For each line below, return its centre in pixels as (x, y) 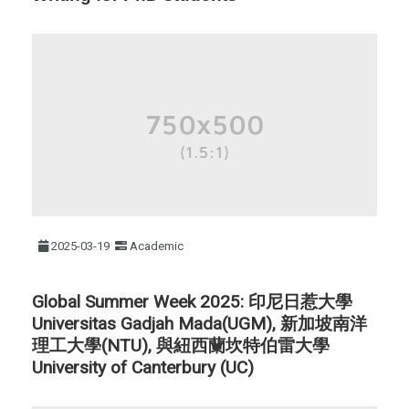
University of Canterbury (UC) (145, 367)
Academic (157, 246)
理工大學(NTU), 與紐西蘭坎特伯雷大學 (181, 345)
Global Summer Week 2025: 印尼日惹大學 (192, 301)
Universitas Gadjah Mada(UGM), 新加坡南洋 (199, 323)
